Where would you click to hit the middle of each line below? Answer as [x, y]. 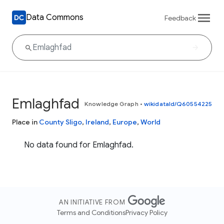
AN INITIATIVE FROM [92, 202]
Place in [25, 122]
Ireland [97, 122]
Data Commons [55, 17]
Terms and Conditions [91, 213]
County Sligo [60, 122]
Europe [125, 122]
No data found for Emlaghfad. [79, 145]
